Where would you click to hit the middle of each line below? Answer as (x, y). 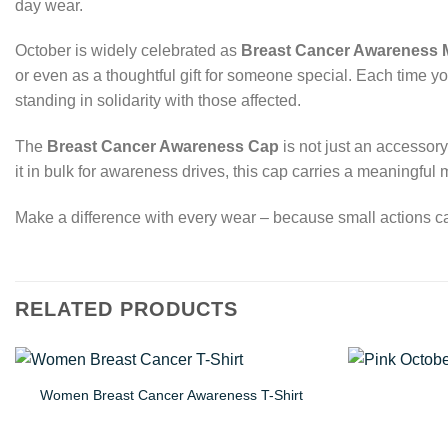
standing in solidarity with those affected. (158, 101)
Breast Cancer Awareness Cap (163, 147)
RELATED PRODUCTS (126, 308)
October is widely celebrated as (128, 51)
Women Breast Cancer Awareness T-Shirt (172, 394)
